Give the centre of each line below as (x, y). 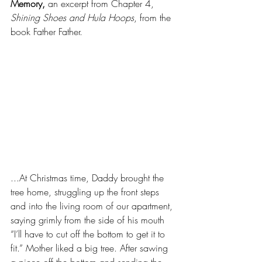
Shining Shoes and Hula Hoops (72, 18)
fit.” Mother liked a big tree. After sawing (91, 248)
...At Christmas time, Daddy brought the (89, 178)
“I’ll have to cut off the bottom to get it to (89, 234)
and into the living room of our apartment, (93, 206)
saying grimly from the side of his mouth (89, 220)
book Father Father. (46, 32)
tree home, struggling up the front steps (86, 192)
